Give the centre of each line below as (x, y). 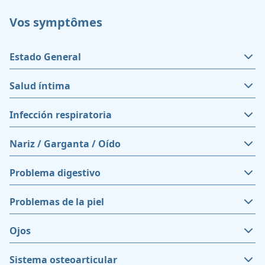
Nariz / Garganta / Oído (65, 144)
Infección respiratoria (61, 115)
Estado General (45, 57)
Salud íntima (40, 86)
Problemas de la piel (57, 202)
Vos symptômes (56, 22)
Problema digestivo (55, 173)
